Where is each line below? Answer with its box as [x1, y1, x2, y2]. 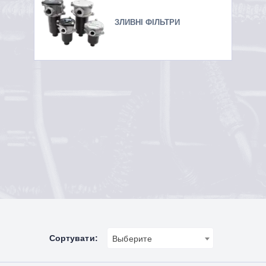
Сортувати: [49, 233, 98, 243]
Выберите [112, 233, 152, 243]
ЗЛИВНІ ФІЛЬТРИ [115, 17, 180, 27]
